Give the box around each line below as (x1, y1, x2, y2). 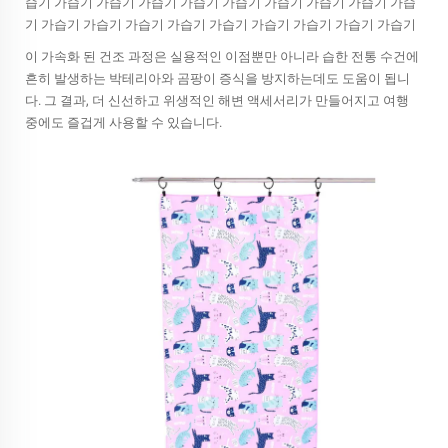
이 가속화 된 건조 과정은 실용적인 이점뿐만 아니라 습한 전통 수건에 (25, 49, 419, 64)
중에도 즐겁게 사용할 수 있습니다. (25, 115, 222, 130)
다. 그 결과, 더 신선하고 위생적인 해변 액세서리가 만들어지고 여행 (25, 93, 409, 108)
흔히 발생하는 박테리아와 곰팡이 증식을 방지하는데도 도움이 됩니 (25, 71, 410, 86)
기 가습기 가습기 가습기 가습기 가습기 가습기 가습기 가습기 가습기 (25, 17, 416, 32)
